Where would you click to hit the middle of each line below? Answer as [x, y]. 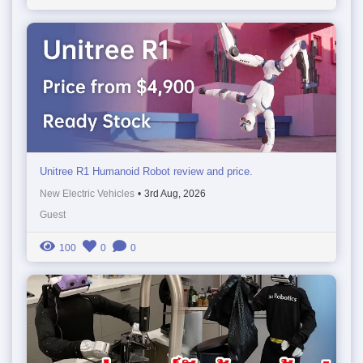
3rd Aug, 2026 [175, 193]
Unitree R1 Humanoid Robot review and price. [146, 171]
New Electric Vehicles [87, 193]
